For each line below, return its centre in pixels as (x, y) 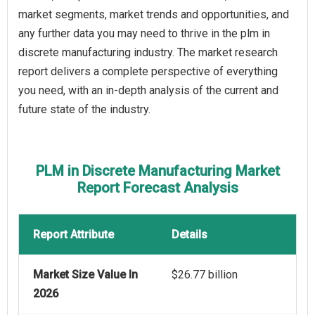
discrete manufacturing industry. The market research (148, 53)
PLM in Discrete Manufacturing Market (157, 171)
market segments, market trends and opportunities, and (154, 15)
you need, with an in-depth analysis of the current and (148, 91)
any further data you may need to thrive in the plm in (144, 34)
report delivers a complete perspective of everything (148, 72)
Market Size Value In (85, 275)
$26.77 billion (205, 275)
